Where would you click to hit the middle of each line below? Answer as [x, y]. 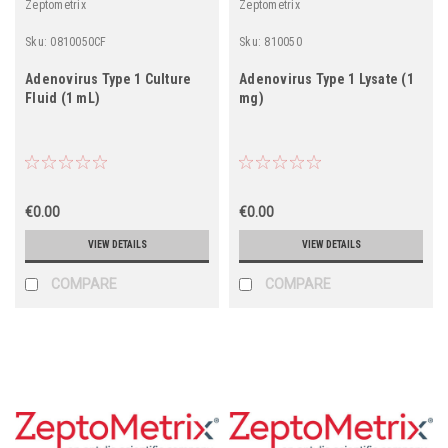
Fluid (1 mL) [62, 97]
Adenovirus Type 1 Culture [108, 78]
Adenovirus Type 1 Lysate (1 [326, 78]
